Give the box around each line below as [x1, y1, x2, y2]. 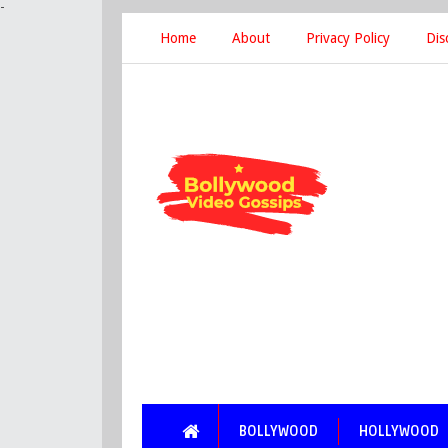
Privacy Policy [306, 30, 390, 46]
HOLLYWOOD [359, 423, 439, 440]
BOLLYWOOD [239, 423, 318, 440]
